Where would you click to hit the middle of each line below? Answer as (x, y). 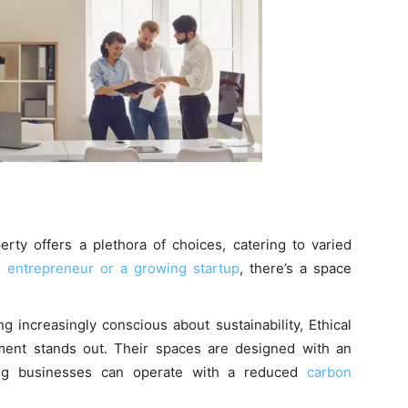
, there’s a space (296, 269)
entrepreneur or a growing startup (123, 269)
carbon (329, 372)
